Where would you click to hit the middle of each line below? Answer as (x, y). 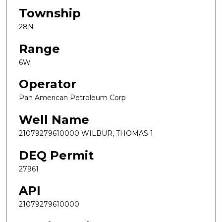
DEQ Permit (56, 155)
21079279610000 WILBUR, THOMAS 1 (86, 133)
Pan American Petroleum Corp (72, 98)
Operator (48, 84)
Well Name (54, 119)
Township (50, 13)
